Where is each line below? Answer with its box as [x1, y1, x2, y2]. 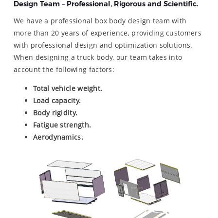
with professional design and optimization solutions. [14, 40, 193, 50]
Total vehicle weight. [33, 84, 103, 93]
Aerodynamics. [33, 132, 83, 142]
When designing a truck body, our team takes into [14, 53, 182, 62]
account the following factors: [14, 65, 115, 74]
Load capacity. [33, 96, 81, 106]
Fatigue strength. [33, 120, 91, 130]
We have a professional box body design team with [14, 16, 187, 26]
